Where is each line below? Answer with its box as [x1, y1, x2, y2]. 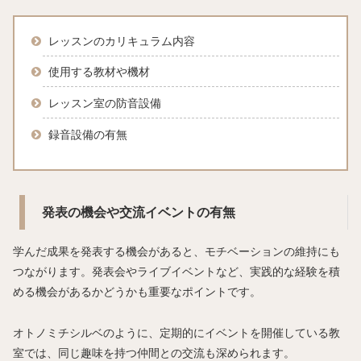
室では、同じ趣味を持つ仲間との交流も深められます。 [13, 346, 295, 359]
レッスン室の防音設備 [48, 97, 161, 110]
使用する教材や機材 [48, 65, 150, 79]
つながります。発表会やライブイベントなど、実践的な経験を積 [13, 265, 340, 279]
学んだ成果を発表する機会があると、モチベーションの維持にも [13, 245, 340, 259]
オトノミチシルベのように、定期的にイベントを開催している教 [13, 326, 340, 339]
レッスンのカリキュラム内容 [48, 34, 195, 48]
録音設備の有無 [48, 127, 127, 141]
